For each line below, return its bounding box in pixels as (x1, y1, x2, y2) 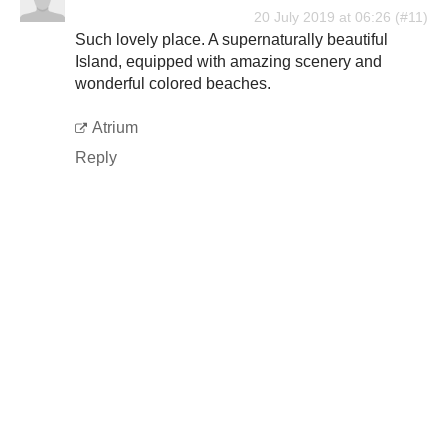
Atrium (92, 119, 138, 137)
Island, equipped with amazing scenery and (75, 53, 382, 71)
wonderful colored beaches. (75, 75, 271, 93)
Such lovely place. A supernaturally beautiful (75, 31, 388, 49)
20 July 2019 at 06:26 (254, 9, 391, 26)
